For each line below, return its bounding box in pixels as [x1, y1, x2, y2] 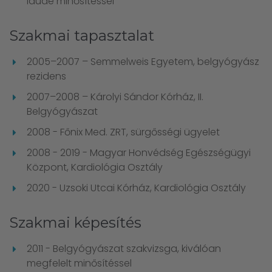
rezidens [27, 69, 66, 83]
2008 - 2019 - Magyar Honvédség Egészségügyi [27, 146, 251, 160]
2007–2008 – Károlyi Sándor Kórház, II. [27, 90, 203, 104]
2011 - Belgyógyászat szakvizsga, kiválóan [27, 242, 221, 256]
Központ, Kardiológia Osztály [27, 160, 163, 174]
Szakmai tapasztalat [9, 27, 154, 44]
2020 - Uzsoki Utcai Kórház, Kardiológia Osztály [27, 181, 246, 195]
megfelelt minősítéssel [27, 256, 132, 270]
